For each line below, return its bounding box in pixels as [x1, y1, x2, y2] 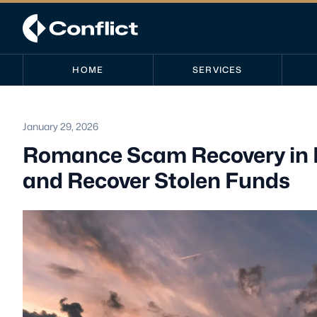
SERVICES [192, 64, 243, 75]
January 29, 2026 [23, 120, 98, 132]
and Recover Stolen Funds [23, 168, 290, 193]
